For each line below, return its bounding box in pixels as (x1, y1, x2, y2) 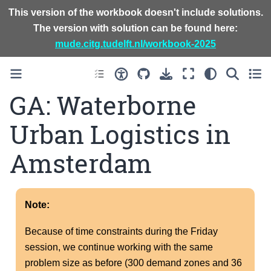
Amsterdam (10, 146, 152, 180)
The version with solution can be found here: (33, 23, 238, 33)
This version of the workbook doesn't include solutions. (8, 7, 263, 18)
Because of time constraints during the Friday (25, 226, 218, 237)
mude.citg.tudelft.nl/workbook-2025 (55, 39, 216, 49)
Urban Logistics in (10, 117, 230, 151)
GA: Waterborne (10, 88, 197, 122)
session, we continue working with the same (25, 242, 213, 253)
